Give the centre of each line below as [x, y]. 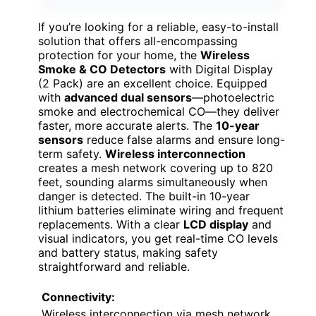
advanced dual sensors [128, 97]
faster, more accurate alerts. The [127, 125]
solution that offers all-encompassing [138, 41]
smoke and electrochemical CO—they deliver [159, 111]
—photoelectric [233, 97]
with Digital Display [219, 69]
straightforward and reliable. [114, 266]
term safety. [72, 153]
